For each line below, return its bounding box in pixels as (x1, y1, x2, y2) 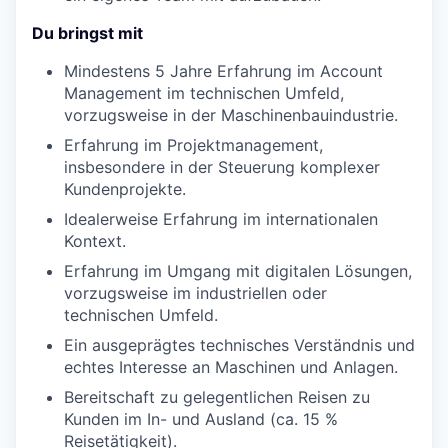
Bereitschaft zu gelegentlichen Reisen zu (64, 387, 370, 407)
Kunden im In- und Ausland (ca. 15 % (64, 409, 338, 429)
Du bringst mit (32, 23, 143, 43)
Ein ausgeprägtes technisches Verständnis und (64, 335, 415, 355)
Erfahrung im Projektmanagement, (64, 135, 323, 155)
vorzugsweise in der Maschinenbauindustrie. (64, 105, 398, 125)
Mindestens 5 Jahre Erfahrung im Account (64, 61, 383, 81)
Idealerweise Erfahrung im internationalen (64, 209, 378, 229)
